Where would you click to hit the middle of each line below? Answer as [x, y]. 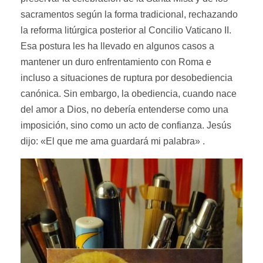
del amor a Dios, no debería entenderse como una [124, 110]
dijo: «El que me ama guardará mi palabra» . [113, 141]
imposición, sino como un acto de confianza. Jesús [126, 126]
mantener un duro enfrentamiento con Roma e [116, 62]
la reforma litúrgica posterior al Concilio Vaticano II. [126, 31]
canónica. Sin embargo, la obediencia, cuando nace [129, 94]
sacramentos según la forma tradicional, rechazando [129, 15]
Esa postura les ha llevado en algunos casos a [117, 46]
